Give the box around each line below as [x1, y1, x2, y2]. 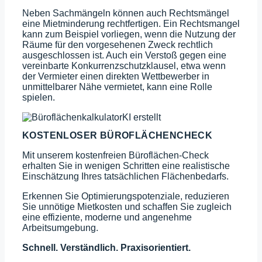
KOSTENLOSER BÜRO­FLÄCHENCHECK [22, 130, 213, 140]
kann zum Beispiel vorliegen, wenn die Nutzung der [22, 29, 236, 39]
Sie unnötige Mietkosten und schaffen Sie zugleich [22, 201, 232, 212]
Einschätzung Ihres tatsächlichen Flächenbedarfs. [22, 171, 229, 181]
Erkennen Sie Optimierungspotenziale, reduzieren [22, 191, 229, 201]
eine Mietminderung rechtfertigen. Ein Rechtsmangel [22, 18, 240, 29]
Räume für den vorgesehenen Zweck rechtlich [22, 39, 213, 50]
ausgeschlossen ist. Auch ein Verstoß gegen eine [22, 50, 226, 60]
